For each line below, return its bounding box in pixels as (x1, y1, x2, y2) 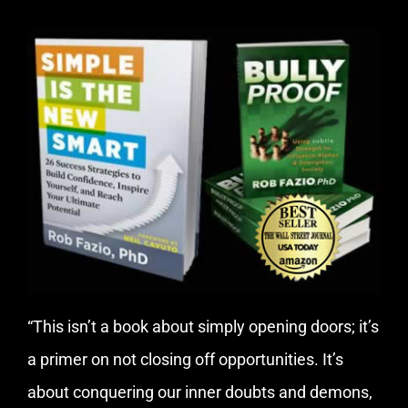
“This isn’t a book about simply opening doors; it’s (27, 316, 379, 336)
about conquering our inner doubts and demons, (27, 382, 372, 402)
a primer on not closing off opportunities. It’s (27, 349, 343, 369)
